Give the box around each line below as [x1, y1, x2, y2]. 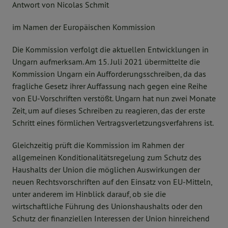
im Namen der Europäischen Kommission [12, 22, 155, 32]
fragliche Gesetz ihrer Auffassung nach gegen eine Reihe [12, 81, 207, 91]
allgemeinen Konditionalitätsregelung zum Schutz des [12, 152, 202, 162]
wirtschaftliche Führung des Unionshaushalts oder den [12, 201, 203, 211]
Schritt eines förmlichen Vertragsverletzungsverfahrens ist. [12, 118, 214, 128]
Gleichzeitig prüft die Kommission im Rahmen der [12, 140, 184, 150]
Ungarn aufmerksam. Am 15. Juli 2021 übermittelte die [12, 56, 200, 67]
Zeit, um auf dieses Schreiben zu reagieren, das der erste [12, 105, 205, 116]
